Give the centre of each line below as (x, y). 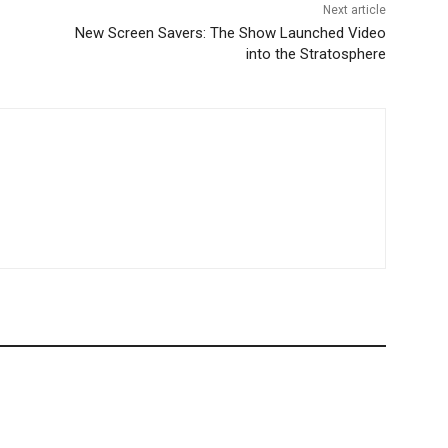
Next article (354, 10)
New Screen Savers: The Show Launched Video (230, 33)
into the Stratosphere (315, 54)
